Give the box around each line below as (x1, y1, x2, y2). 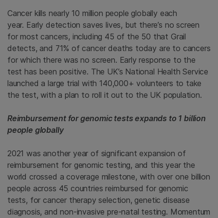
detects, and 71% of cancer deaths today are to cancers (7, 43, 211, 53)
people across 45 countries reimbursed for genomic (7, 183, 188, 193)
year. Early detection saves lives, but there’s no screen (7, 20, 200, 30)
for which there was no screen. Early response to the (7, 55, 196, 65)
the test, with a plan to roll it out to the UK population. (7, 90, 202, 100)
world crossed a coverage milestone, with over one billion (7, 172, 210, 182)
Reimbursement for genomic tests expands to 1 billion (7, 113, 206, 123)
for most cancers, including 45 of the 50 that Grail (7, 32, 186, 41)
